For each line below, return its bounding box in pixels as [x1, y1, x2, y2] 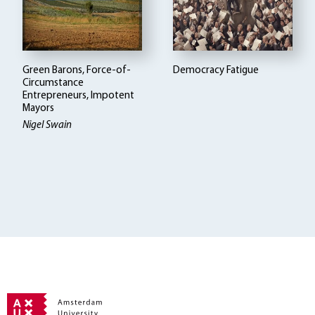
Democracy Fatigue [173, 65, 259, 77]
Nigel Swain [22, 120, 72, 131]
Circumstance [22, 78, 84, 89]
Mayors [22, 103, 55, 115]
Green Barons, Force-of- [22, 65, 131, 77]
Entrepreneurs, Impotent [22, 91, 135, 102]
